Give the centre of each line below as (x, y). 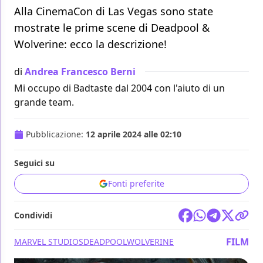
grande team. (44, 102)
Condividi (33, 215)
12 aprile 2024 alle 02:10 (134, 134)
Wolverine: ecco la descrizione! (90, 44)
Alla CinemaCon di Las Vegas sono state (114, 11)
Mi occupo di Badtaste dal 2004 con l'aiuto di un (119, 88)
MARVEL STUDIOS (49, 242)
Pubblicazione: (56, 134)
